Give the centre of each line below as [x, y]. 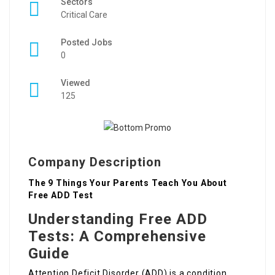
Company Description [95, 162]
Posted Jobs [87, 42]
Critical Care [84, 15]
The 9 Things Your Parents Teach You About [128, 183]
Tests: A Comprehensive [118, 237]
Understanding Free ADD [118, 219]
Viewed [76, 83]
